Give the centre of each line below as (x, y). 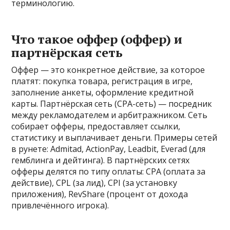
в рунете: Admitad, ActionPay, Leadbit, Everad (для (109, 149)
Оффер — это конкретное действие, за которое (108, 70)
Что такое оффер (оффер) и (97, 39)
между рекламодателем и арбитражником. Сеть (110, 115)
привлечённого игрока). (60, 205)
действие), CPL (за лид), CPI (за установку (94, 183)
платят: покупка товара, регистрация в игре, (102, 81)
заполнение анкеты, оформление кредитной (103, 92)
